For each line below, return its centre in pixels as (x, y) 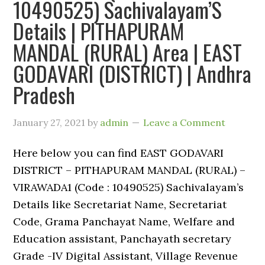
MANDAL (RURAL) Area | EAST (128, 52)
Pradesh (44, 94)
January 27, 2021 (49, 122)
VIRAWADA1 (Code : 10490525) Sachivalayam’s (129, 187)
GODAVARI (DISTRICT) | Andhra (132, 73)
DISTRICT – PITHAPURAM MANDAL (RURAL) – (130, 170)
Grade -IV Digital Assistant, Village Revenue (126, 256)
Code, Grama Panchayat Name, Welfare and (124, 222)
